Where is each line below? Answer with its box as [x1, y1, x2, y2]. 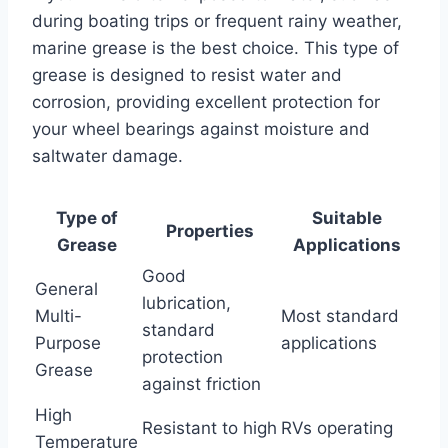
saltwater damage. [32, 145, 183, 166]
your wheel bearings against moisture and [32, 118, 370, 139]
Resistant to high [142, 417, 277, 438]
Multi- [35, 305, 82, 326]
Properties [165, 220, 254, 241]
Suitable [312, 207, 382, 228]
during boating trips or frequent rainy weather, [32, 10, 402, 31]
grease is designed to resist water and [32, 64, 342, 85]
